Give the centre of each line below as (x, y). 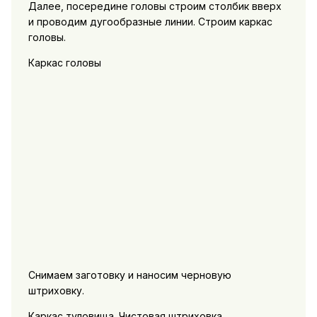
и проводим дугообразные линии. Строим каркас (150, 21)
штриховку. (56, 290)
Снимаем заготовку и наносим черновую (129, 275)
